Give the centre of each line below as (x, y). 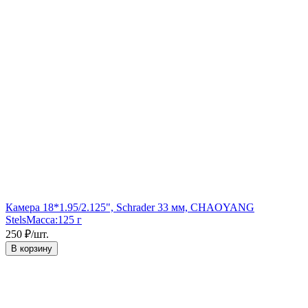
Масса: (42, 219)
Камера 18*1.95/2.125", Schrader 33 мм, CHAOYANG (130, 207)
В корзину (32, 248)
